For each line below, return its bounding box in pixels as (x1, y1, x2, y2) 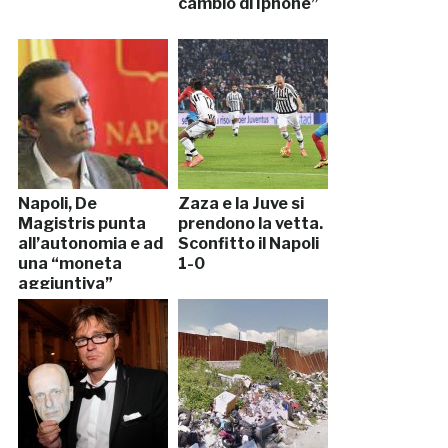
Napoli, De (17, 193, 97, 213)
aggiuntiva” (17, 273, 113, 293)
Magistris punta (17, 213, 146, 233)
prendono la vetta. (177, 213, 323, 233)
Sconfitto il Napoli (177, 233, 319, 253)
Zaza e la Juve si (177, 193, 304, 213)
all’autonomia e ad (17, 233, 163, 253)
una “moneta (17, 253, 122, 273)
